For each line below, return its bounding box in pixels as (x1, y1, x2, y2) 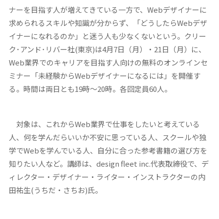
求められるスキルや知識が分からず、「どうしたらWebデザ (8, 18, 207, 28)
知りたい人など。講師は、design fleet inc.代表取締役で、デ (8, 158, 209, 169)
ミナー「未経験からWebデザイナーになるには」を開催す (8, 70, 200, 81)
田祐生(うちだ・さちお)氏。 (8, 185, 102, 196)
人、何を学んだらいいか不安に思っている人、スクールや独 (8, 132, 206, 143)
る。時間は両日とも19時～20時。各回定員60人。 (8, 84, 172, 94)
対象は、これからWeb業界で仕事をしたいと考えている (8, 119, 200, 130)
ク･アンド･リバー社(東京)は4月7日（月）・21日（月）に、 (8, 44, 206, 55)
